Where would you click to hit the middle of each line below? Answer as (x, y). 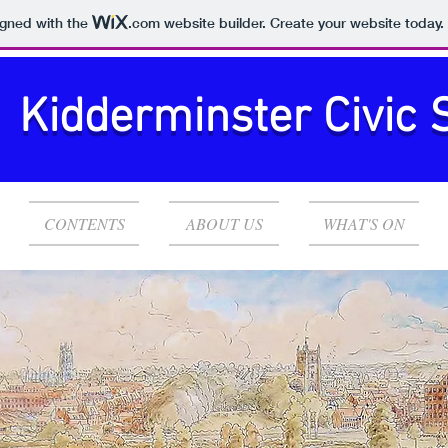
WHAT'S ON (364, 223)
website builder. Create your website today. (301, 23)
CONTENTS (84, 223)
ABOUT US (224, 223)
